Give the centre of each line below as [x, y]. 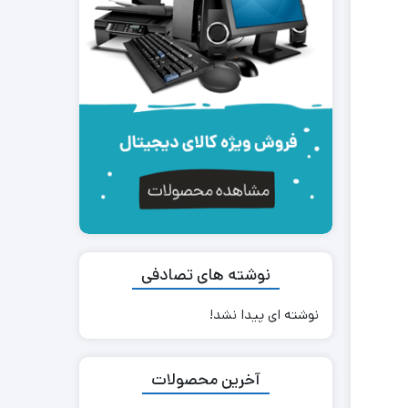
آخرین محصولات [205, 380]
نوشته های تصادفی [205, 275]
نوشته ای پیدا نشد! [264, 315]
